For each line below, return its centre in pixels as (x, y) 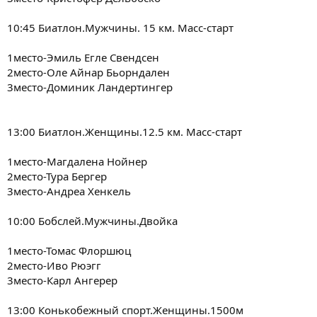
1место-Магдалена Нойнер (77, 161)
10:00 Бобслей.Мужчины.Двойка (92, 221)
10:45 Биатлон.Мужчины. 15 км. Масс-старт (120, 28)
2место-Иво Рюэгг (54, 265)
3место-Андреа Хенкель (69, 191)
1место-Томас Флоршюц (69, 250)
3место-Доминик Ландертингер (90, 87)
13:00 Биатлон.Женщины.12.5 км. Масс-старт (125, 132)
